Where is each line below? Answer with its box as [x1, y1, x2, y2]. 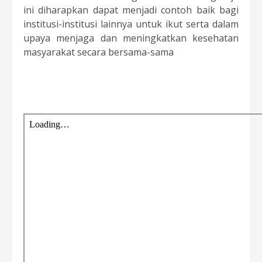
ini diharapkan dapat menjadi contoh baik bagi [23, 3, 239, 16]
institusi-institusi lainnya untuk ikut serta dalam [23, 17, 239, 30]
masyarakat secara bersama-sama [23, 45, 174, 58]
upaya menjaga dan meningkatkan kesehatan [23, 31, 239, 44]
